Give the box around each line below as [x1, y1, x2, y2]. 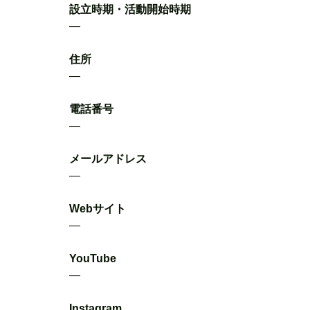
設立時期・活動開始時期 [69, 3, 191, 15]
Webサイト [69, 202, 126, 215]
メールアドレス [69, 152, 147, 165]
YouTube [69, 252, 116, 264]
